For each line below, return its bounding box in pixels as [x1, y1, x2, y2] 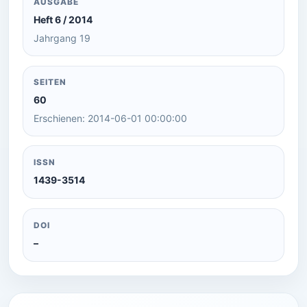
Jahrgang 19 [34, 32, 91, 45]
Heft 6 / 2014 [34, 14, 93, 26]
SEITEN [34, 77, 66, 88]
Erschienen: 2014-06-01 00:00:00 [34, 112, 188, 125]
